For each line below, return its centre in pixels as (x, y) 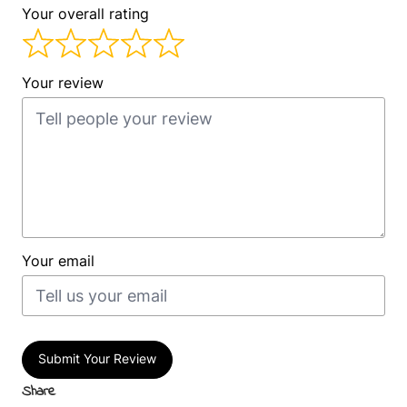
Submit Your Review (97, 359)
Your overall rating (85, 14)
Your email (58, 261)
